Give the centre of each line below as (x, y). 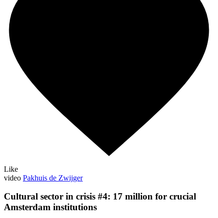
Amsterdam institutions (50, 207)
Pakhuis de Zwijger (53, 178)
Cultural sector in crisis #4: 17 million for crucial (100, 197)
